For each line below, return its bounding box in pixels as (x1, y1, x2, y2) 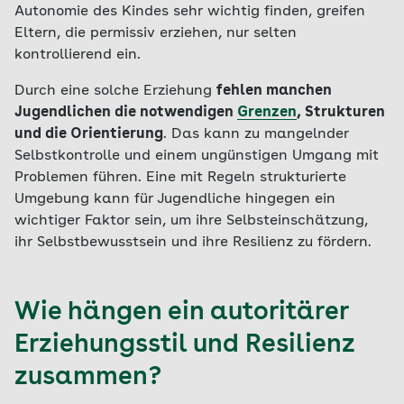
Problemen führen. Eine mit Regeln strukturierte (14, 170, 346, 185)
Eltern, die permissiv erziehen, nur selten (14, 26, 297, 41)
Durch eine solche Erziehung (14, 84, 216, 98)
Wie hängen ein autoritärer (14, 300, 348, 326)
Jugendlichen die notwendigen (14, 106, 237, 120)
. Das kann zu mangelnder (163, 127, 349, 142)
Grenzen (237, 106, 297, 120)
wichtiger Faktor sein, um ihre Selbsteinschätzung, (14, 214, 368, 228)
